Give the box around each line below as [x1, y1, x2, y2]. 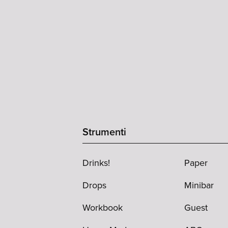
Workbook [82, 201, 123, 214]
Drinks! [82, 156, 110, 169]
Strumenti [82, 124, 126, 139]
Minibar [184, 178, 214, 192]
